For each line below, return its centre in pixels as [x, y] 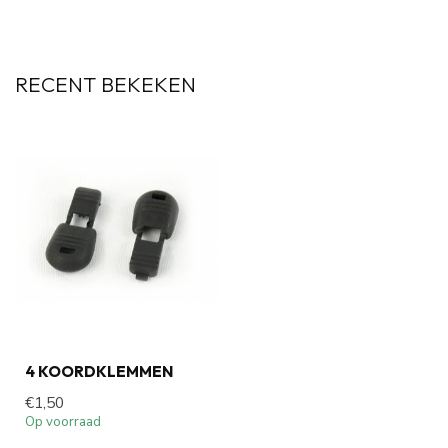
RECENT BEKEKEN [105, 84]
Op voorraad [63, 421]
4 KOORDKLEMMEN [99, 371]
